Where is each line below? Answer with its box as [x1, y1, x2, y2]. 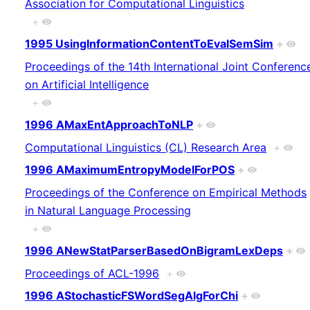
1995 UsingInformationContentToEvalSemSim [25, 37, 273, 51]
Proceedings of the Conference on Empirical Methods [25, 185, 307, 199]
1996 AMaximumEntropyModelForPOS [25, 163, 235, 177]
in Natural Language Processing [25, 203, 191, 217]
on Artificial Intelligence [25, 77, 149, 91]
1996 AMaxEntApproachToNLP [25, 118, 193, 132]
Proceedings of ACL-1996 [25, 266, 159, 280]
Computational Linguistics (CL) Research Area [25, 140, 266, 154]
